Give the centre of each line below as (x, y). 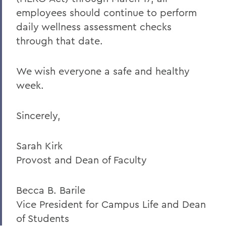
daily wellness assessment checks (94, 26)
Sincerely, (38, 115)
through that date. (64, 41)
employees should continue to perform (106, 12)
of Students (43, 218)
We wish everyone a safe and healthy (103, 71)
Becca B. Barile (51, 190)
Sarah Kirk (39, 146)
